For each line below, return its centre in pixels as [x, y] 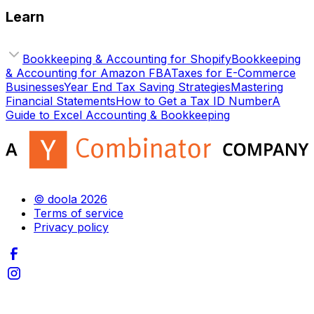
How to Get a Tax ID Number [194, 101]
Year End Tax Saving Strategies [147, 87]
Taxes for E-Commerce [233, 73]
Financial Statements [61, 101]
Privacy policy [71, 227]
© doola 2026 [70, 199]
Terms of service [78, 213]
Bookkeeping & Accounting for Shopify [127, 59]
